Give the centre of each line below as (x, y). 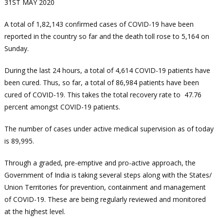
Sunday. (16, 49)
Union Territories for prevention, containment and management (105, 187)
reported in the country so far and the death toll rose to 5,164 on (107, 36)
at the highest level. (35, 212)
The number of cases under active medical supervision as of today (109, 129)
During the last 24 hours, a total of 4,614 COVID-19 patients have (107, 71)
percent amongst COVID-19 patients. (62, 107)
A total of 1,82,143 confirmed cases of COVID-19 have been (99, 24)
